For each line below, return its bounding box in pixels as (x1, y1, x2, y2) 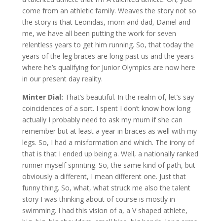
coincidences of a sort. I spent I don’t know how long (22, 103, 190, 113)
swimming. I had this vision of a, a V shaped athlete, (22, 205, 187, 215)
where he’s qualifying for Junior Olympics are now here (22, 62, 195, 72)
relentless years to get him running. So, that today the (22, 39, 194, 49)
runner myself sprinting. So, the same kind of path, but (22, 160, 195, 170)
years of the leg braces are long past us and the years (22, 51, 194, 61)
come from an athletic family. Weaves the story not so (22, 5, 196, 15)
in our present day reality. (22, 74, 103, 83)
